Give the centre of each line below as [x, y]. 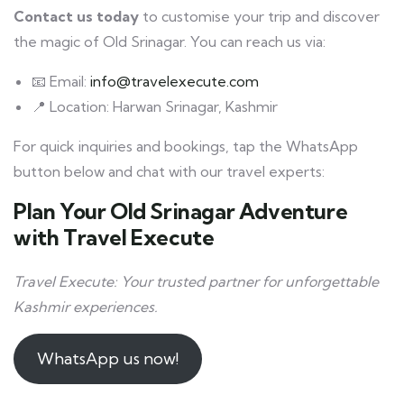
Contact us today [76, 16]
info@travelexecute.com [174, 81]
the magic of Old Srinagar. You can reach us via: [170, 41]
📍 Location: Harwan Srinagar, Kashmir [155, 106]
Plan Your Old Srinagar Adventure [181, 211]
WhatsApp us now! [107, 358]
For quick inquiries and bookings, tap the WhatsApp [186, 146]
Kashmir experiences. [86, 307]
